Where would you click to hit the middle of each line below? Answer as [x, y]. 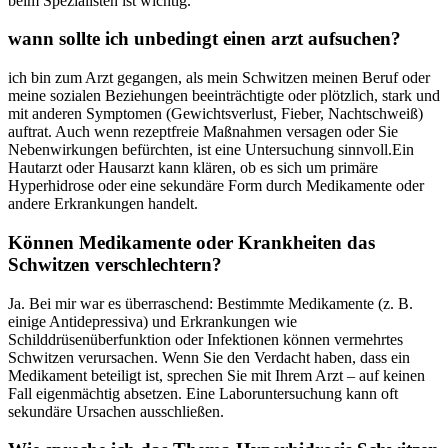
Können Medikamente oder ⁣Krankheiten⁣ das [191, 242]
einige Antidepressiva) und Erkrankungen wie [152, 321]
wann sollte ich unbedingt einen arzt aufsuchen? [204, 39]
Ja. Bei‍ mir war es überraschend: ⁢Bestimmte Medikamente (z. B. [210, 303]
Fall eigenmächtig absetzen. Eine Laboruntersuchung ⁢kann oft [203, 393]
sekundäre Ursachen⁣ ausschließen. [116, 411]
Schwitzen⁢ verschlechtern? [115, 264]
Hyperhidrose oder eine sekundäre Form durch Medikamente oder [216, 186]
